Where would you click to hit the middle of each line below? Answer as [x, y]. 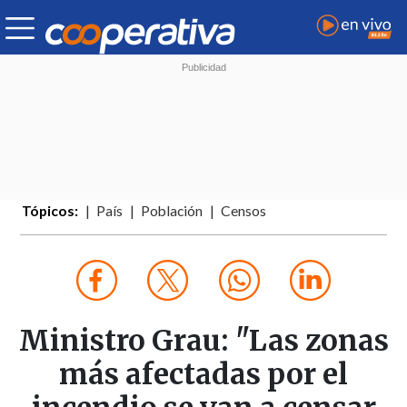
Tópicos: [50, 211]
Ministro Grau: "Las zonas [203, 341]
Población [172, 211]
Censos [244, 211]
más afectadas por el [203, 375]
